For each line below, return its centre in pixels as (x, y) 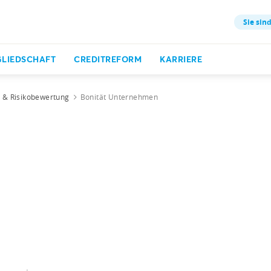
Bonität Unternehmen (119, 97)
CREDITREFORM (108, 59)
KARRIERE (181, 59)
